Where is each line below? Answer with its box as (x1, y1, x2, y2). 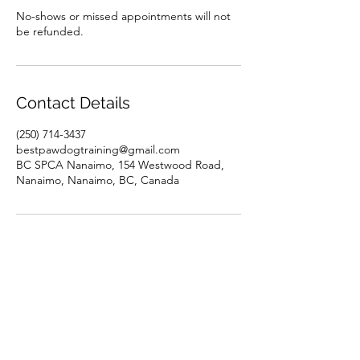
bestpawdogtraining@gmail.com (16, 141, 180, 157)
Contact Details (16, 92, 130, 112)
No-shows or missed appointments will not (16, 8, 231, 23)
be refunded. (16, 23, 84, 39)
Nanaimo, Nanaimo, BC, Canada (16, 172, 179, 187)
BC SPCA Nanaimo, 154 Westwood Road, (16, 157, 224, 172)
